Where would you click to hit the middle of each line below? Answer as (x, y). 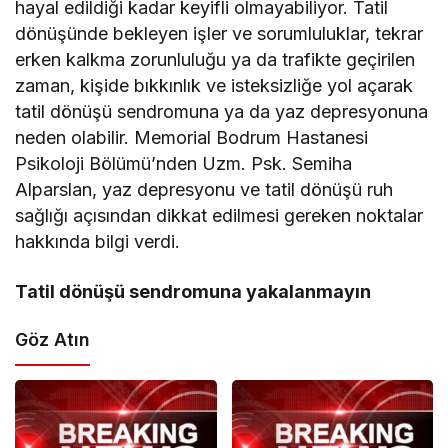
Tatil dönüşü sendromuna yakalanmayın (193, 292)
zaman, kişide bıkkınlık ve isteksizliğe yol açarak (214, 86)
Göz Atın (52, 340)
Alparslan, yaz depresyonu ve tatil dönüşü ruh (204, 190)
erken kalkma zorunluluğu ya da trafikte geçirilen (215, 60)
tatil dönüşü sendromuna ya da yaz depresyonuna (222, 112)
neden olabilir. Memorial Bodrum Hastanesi (192, 138)
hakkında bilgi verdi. (98, 242)
